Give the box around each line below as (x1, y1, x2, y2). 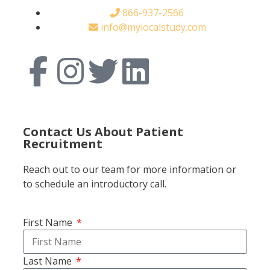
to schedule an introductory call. (23, 177, 166, 190)
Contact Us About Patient (23, 123, 183, 140)
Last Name (23, 254, 74, 268)
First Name (23, 215, 75, 229)
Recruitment (23, 135, 102, 152)
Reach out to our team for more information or (23, 162, 236, 176)
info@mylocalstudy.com (100, 20, 206, 34)
